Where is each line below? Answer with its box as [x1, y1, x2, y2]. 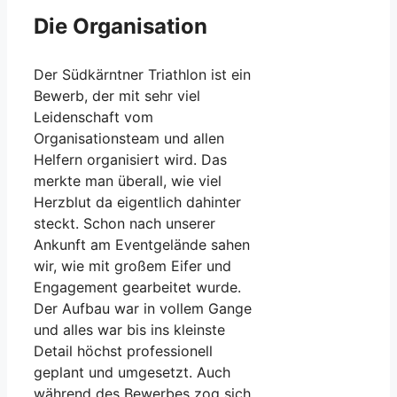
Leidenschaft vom [34, 107, 153, 126]
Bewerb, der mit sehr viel [34, 86, 200, 105]
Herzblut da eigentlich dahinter [34, 192, 241, 211]
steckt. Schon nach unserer [34, 214, 215, 232]
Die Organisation [34, 12, 207, 39]
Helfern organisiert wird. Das [34, 150, 227, 168]
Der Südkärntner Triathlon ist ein [34, 65, 251, 83]
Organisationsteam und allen [34, 128, 224, 147]
